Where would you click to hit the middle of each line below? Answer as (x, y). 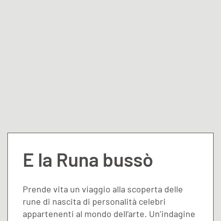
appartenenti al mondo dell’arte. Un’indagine (109, 213)
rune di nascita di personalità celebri (94, 201)
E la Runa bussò (88, 159)
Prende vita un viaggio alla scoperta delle (103, 189)
